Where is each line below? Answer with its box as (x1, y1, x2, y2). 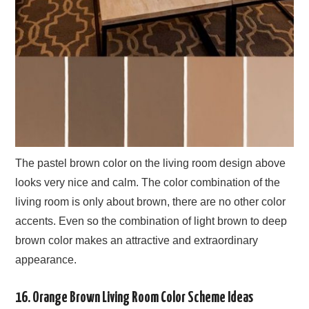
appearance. (15, 253, 77, 266)
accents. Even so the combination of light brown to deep (15, 215, 288, 227)
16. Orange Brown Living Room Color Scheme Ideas (15, 290, 254, 305)
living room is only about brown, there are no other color (15, 195, 286, 208)
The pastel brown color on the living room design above (15, 157, 286, 169)
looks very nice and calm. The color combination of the (15, 176, 281, 188)
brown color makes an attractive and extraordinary (15, 234, 259, 246)
